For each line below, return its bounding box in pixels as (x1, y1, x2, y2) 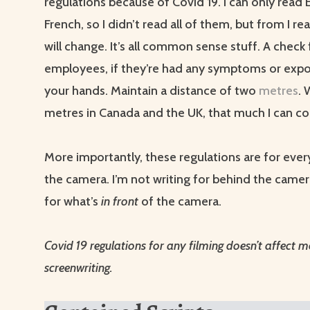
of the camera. (141, 194, 221, 210)
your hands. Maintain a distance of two (44, 83, 259, 99)
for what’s (44, 194, 98, 210)
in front (98, 194, 141, 210)
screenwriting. (44, 260, 112, 276)
